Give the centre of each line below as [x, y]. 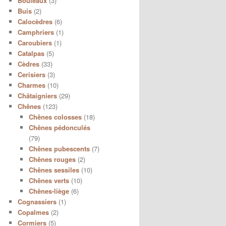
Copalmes [33, 212]
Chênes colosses [55, 117]
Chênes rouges [52, 159]
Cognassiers [37, 201]
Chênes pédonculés [60, 127]
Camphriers [36, 32]
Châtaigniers [37, 95]
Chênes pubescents [59, 148]
